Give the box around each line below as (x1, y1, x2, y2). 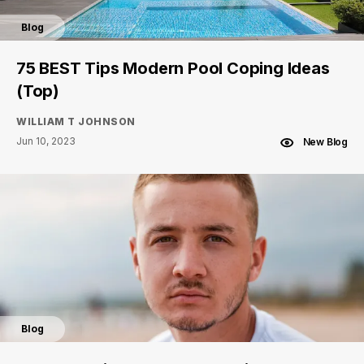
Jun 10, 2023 (16, 134, 76, 147)
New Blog (302, 136, 348, 148)
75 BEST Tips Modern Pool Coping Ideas (16, 58, 330, 78)
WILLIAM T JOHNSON (16, 115, 136, 128)
